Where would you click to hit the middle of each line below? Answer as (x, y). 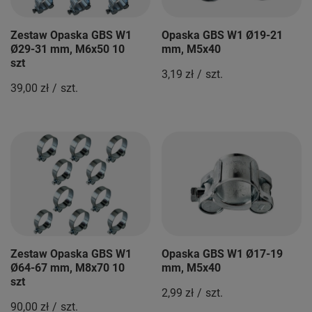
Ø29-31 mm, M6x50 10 (68, 49)
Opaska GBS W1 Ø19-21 (222, 35)
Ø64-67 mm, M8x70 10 (68, 267)
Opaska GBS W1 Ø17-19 (222, 253)
